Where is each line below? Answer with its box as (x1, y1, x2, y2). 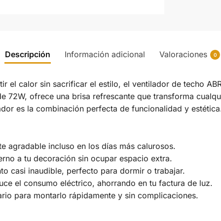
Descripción (5, 49, 50, 59)
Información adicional (65, 49, 145, 59)
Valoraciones (159, 49, 207, 59)
